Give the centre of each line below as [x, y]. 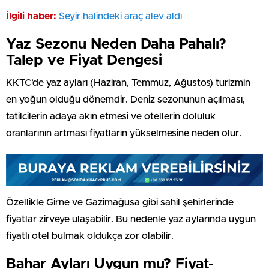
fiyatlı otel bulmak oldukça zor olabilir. [90, 236]
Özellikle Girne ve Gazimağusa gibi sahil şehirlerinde [120, 202]
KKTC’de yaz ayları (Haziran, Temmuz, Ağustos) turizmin [128, 83]
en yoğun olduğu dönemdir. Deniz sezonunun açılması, [125, 99]
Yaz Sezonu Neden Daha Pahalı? [116, 44]
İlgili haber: [31, 16]
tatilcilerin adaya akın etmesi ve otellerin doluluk [111, 116]
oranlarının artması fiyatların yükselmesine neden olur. [124, 133]
